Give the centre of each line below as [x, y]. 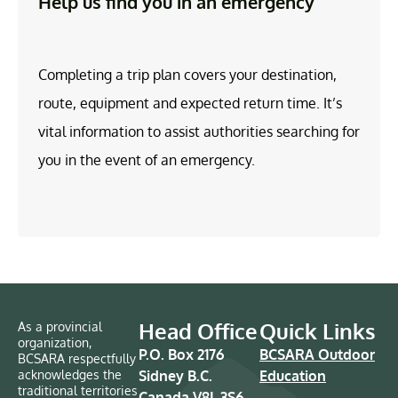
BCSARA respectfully [77, 358]
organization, [55, 342]
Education [293, 375]
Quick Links [318, 330]
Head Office [198, 330]
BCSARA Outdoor [317, 354]
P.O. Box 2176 [181, 354]
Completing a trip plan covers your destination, [187, 74]
